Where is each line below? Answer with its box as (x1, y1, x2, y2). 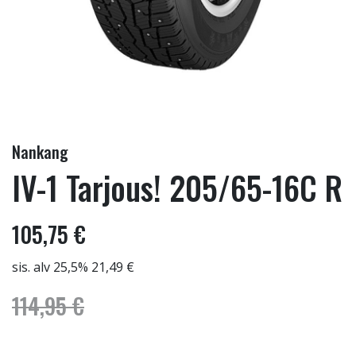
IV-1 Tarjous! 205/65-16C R (12, 164, 342, 211)
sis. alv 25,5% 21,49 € (12, 258, 134, 276)
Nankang (12, 140, 68, 164)
